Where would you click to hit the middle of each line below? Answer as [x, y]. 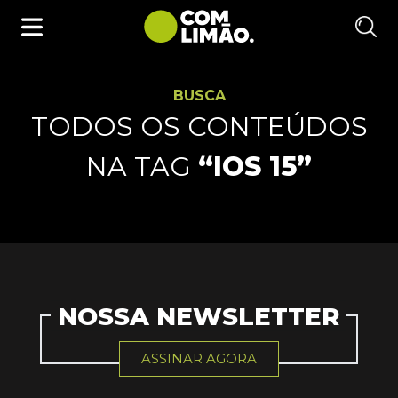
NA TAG [142, 167]
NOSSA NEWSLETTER [199, 316]
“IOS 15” [255, 167]
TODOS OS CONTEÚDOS [199, 127]
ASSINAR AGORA [199, 359]
